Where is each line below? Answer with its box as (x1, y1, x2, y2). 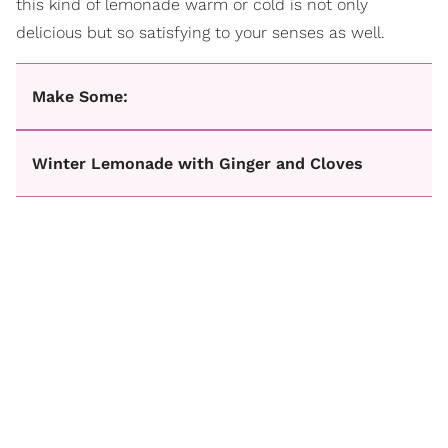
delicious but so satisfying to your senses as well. (16, 23, 385, 42)
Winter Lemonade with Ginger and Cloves (32, 154, 363, 173)
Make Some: (32, 87, 128, 106)
